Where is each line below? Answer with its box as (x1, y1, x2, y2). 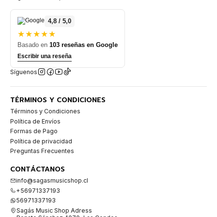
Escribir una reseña (17, 53, 72, 60)
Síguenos (10, 68, 37, 76)
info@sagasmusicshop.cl (16, 177, 88, 185)
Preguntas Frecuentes (10, 147, 74, 155)
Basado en (17, 41, 49, 49)
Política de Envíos (10, 117, 61, 125)
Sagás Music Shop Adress (16, 207, 92, 215)
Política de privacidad (10, 137, 72, 145)
